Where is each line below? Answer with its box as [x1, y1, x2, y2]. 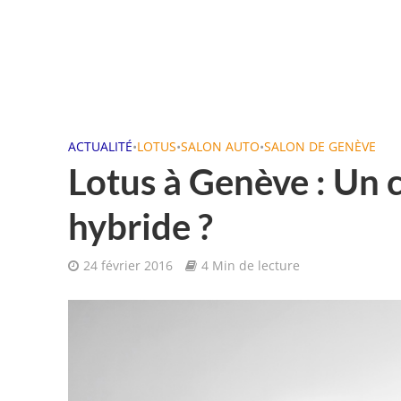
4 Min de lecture [200, 257, 300, 274]
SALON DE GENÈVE [263, 138, 376, 155]
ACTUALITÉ [67, 138, 132, 155]
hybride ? [67, 205, 213, 248]
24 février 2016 [82, 257, 173, 274]
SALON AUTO [180, 138, 260, 155]
